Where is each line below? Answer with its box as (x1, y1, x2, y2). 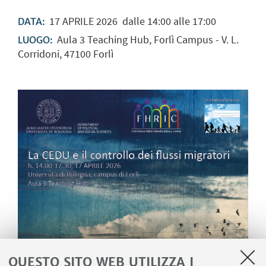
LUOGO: (18, 34, 55, 46)
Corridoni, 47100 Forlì (18, 47, 113, 61)
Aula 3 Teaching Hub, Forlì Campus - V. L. (56, 33, 239, 47)
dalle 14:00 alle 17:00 (117, 14, 216, 28)
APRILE (59, 14, 96, 28)
